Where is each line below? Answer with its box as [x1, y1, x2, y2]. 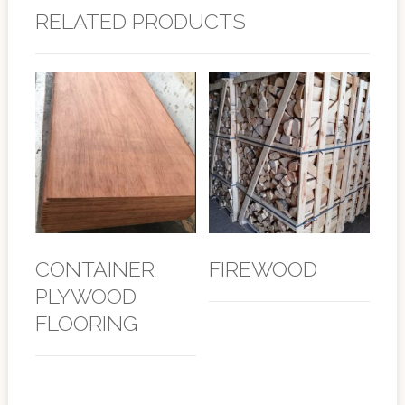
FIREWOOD [209, 256, 318, 281]
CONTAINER [34, 256, 155, 281]
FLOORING [34, 310, 137, 335]
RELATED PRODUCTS [34, 9, 246, 34]
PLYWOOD [34, 283, 137, 308]
